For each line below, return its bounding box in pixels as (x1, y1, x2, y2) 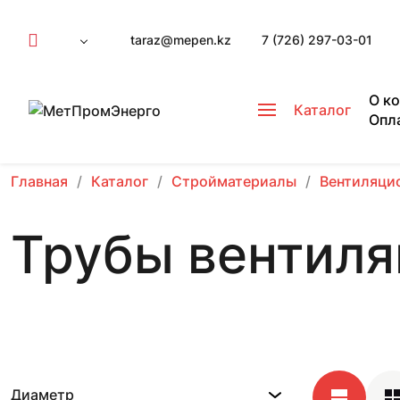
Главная (11, 172, 68, 190)
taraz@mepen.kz (130, 32, 231, 47)
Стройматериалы (171, 172, 296, 190)
